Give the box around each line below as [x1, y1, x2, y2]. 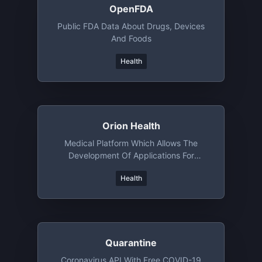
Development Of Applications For [68, 150, 194, 160]
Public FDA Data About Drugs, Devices [57, 21, 205, 31]
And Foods [111, 33, 151, 43]
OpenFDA [109, 3, 153, 15]
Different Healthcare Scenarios [73, 163, 189, 173]
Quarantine [105, 237, 157, 249]
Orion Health [102, 120, 160, 132]
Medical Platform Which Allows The [64, 138, 198, 148]
